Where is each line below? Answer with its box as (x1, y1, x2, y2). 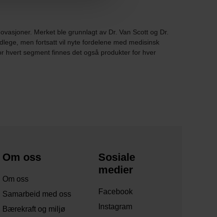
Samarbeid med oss (2, 190, 72, 199)
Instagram (98, 202, 132, 211)
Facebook (98, 187, 133, 196)
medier (98, 164, 133, 176)
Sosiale (98, 151, 135, 164)
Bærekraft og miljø (2, 205, 66, 214)
